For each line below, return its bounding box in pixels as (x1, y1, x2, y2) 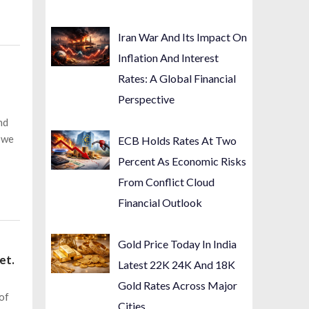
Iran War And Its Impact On (118, 30, 248, 44)
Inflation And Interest (118, 51, 219, 65)
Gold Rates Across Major (118, 279, 238, 292)
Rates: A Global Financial (118, 72, 237, 86)
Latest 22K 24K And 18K (118, 258, 236, 272)
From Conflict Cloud (118, 175, 215, 189)
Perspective (118, 92, 175, 106)
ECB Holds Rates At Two (118, 134, 237, 148)
